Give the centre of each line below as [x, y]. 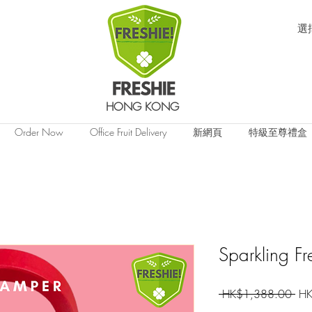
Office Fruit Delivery [128, 132]
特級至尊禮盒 [278, 132]
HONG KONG [142, 107]
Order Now [39, 132]
